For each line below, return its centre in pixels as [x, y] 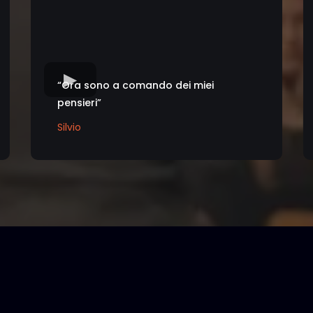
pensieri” [79, 102]
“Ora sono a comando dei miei [136, 85]
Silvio [69, 127]
